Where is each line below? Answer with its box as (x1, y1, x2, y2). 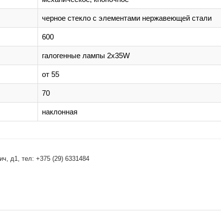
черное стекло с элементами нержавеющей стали (42, 14, 212, 22)
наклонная (42, 108, 78, 116)
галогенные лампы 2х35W (42, 51, 130, 60)
